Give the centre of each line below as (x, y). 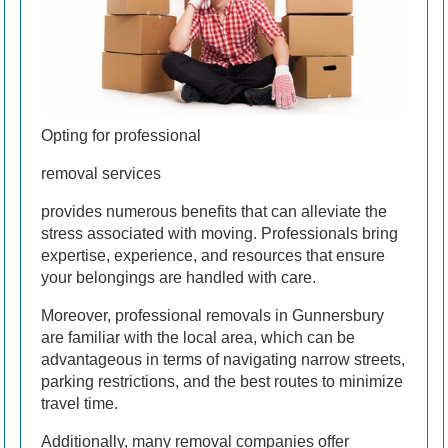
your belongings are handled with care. (178, 277)
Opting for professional (121, 135)
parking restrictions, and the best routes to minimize (222, 381)
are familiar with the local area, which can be (198, 337)
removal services (101, 173)
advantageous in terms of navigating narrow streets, (223, 359)
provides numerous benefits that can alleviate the (214, 211)
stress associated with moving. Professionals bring (219, 233)
